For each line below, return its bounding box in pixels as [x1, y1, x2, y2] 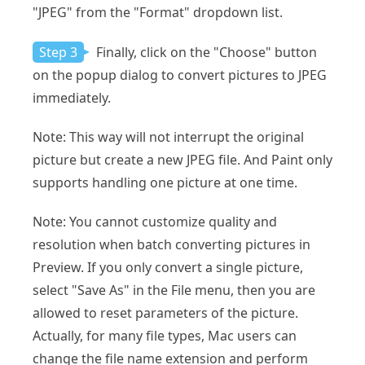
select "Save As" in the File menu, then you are [33, 281, 315, 300]
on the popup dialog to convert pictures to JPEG [33, 66, 327, 85]
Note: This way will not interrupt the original [33, 128, 304, 147]
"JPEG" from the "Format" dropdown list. [33, 3, 283, 22]
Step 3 [39, 43, 77, 62]
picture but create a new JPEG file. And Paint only [33, 151, 332, 169]
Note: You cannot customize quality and [33, 213, 277, 231]
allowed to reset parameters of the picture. [33, 304, 298, 323]
